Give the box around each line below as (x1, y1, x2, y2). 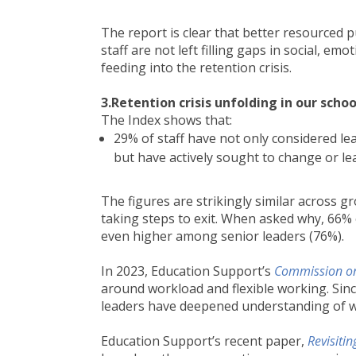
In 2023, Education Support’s (101, 262, 271, 280)
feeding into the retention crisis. (101, 59, 292, 76)
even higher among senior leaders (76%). (101, 227, 347, 245)
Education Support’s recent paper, (101, 332, 308, 350)
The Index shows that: (101, 111, 232, 129)
